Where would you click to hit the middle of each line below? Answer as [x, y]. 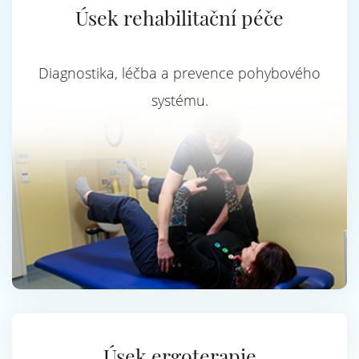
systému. [179, 100]
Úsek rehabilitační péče [179, 17]
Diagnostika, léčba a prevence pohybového [179, 73]
